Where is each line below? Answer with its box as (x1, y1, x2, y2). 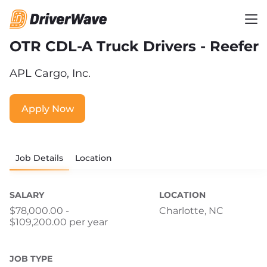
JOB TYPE (10, 253, 52, 265)
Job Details (15, 153, 63, 163)
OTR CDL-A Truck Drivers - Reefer (10, 38, 259, 55)
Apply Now (21, 103, 74, 114)
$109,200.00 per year (10, 216, 108, 228)
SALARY (10, 190, 44, 200)
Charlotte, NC (159, 205, 223, 216)
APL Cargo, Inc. (10, 67, 91, 80)
